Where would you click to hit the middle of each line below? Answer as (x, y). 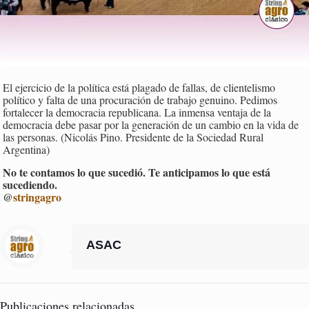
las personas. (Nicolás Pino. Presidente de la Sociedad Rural (133, 137)
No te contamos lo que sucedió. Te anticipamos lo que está (137, 172)
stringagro (38, 197)
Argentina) (27, 150)
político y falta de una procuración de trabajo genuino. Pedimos (140, 100)
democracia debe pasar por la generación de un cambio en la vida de (151, 125)
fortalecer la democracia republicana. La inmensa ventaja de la (137, 112)
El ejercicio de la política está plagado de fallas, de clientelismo (139, 88)
